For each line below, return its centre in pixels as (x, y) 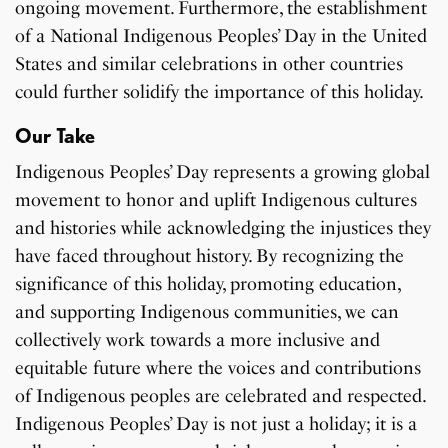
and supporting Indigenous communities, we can (207, 312)
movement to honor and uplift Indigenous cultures (216, 200)
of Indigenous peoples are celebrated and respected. (220, 396)
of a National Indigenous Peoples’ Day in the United (221, 36)
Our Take (55, 136)
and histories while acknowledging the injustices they (223, 228)
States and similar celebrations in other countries (209, 64)
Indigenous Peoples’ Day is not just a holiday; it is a (216, 424)
